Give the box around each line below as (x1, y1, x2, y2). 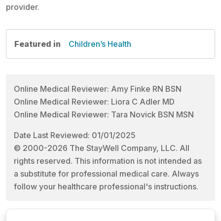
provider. (6, 2, 39, 12)
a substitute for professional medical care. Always (14, 169, 199, 179)
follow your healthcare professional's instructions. (14, 182, 198, 192)
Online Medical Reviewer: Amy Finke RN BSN (14, 84, 182, 94)
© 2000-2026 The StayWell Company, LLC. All (14, 143, 189, 153)
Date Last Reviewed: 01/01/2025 (14, 130, 136, 141)
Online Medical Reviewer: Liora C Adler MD (14, 97, 175, 107)
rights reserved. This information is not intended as (14, 156, 202, 166)
